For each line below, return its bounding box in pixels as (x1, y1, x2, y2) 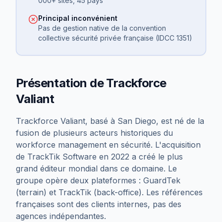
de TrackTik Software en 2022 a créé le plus (16, 152, 183, 162)
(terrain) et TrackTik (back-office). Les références (16, 187, 203, 197)
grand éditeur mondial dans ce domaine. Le (16, 164, 177, 173)
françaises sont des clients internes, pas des (16, 199, 181, 209)
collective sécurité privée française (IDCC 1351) (38, 34, 192, 42)
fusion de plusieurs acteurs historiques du (16, 128, 173, 138)
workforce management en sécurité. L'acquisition (16, 140, 201, 150)
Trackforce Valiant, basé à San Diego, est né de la (16, 116, 204, 126)
